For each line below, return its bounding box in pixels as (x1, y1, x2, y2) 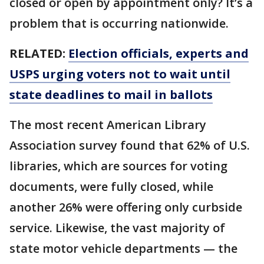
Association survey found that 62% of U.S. (9, 137, 250, 153)
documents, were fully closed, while (9, 179, 213, 194)
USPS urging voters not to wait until (9, 66, 230, 82)
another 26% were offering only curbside (9, 199, 242, 215)
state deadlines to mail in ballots (9, 87, 213, 103)
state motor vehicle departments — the (9, 240, 237, 256)
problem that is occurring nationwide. (9, 15, 232, 31)
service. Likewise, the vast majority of (9, 220, 225, 236)
